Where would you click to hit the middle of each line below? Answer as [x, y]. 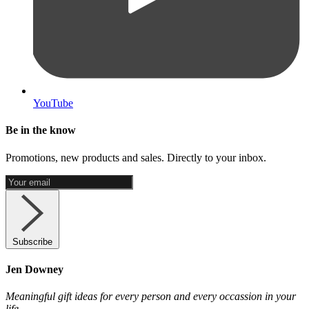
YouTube [53, 103]
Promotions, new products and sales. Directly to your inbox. [136, 157]
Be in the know [41, 130]
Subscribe [32, 241]
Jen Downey [34, 269]
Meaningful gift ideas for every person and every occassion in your [151, 297]
